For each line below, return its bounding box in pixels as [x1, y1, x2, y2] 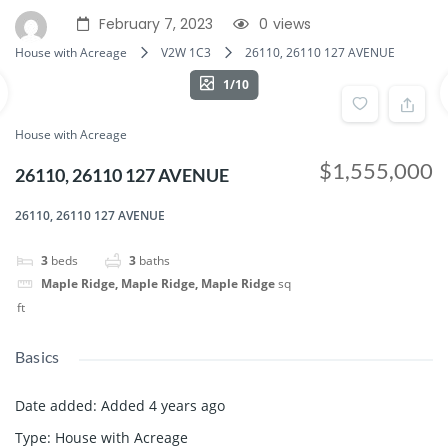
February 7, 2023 [99, 14, 213, 35]
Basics [15, 346, 60, 366]
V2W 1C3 [161, 44, 211, 62]
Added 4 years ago [101, 395, 225, 415]
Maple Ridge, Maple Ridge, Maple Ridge [41, 275, 275, 293]
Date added [15, 395, 93, 415]
